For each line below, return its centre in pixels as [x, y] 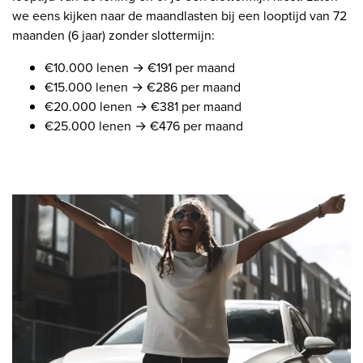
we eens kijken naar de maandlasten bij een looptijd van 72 [179, 16]
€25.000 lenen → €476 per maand [144, 126]
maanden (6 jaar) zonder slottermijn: [113, 36]
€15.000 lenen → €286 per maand [143, 88]
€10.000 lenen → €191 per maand [140, 68]
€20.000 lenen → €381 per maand [143, 107]
